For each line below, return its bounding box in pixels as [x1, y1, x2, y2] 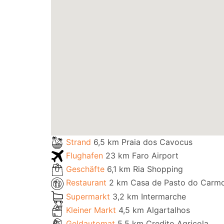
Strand [66, 137, 93, 147]
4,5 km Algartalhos [118, 204, 190, 215]
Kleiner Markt [66, 204, 118, 215]
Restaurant [66, 177, 109, 188]
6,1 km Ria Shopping [107, 164, 183, 174]
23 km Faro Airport [105, 150, 178, 161]
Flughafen [66, 150, 105, 161]
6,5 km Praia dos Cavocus [93, 137, 192, 147]
